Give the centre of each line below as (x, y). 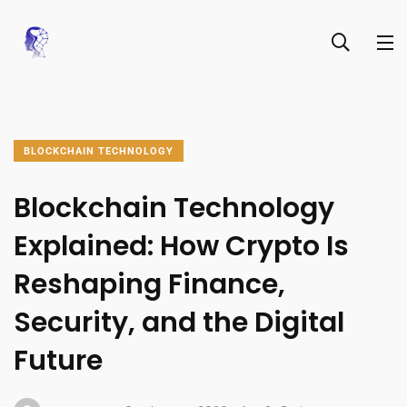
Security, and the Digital (179, 323)
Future (58, 361)
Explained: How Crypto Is (181, 246)
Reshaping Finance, (149, 284)
